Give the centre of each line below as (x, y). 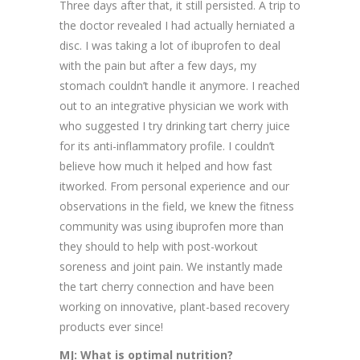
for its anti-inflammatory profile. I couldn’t (167, 146)
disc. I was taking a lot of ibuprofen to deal (170, 46)
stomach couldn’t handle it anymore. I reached (180, 86)
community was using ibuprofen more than (172, 227)
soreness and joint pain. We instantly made (171, 267)
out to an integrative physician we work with (174, 106)
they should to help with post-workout (159, 247)
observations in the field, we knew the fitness (177, 207)
